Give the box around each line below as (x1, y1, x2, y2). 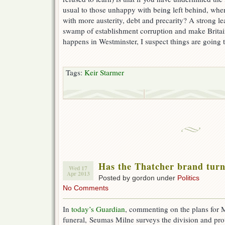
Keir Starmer (84, 67, 124, 78)
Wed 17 (69, 164, 87, 173)
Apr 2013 (66, 169, 90, 178)
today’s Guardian (71, 204, 125, 214)
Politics (177, 174, 199, 182)
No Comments (63, 184, 108, 192)
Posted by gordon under (98, 174, 177, 182)
